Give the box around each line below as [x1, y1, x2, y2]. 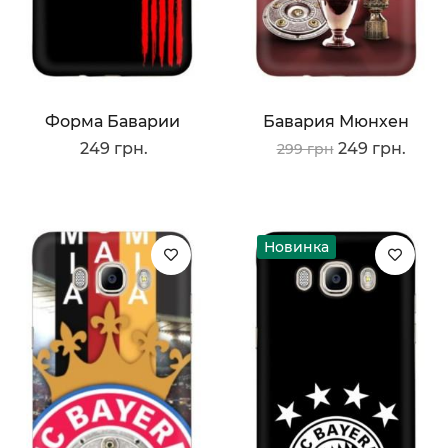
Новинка [264, 238, 329, 257]
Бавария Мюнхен [263, 112, 409, 132]
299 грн [276, 140, 334, 159]
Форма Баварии [44, 112, 180, 132]
